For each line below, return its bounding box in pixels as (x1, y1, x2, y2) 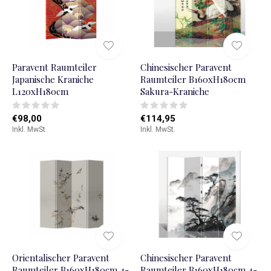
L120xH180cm (12, 85, 68, 97)
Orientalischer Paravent (12, 251, 109, 264)
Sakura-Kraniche (140, 85, 209, 97)
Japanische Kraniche (12, 73, 94, 85)
